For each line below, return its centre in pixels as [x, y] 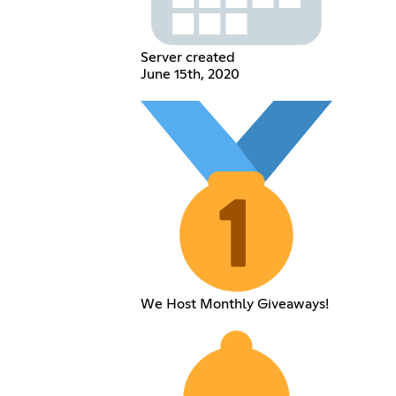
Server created [188, 57]
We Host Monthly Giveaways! [235, 305]
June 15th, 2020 [190, 74]
